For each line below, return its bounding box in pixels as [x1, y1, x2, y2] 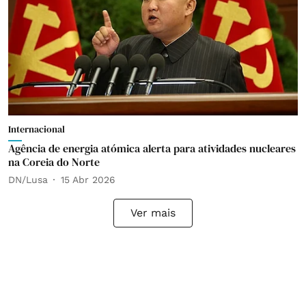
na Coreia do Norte [8, 154, 100, 169]
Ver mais [130, 206, 176, 219]
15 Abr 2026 [61, 173, 115, 185]
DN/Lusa [8, 173, 48, 185]
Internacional [8, 122, 65, 136]
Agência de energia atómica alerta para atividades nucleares [8, 141, 296, 156]
